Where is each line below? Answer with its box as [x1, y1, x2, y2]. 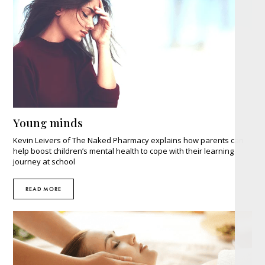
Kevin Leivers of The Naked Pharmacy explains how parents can [13, 134, 244, 146]
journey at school [13, 156, 76, 167]
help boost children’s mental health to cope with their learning [13, 145, 234, 156]
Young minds [13, 114, 83, 130]
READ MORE [25, 185, 62, 193]
